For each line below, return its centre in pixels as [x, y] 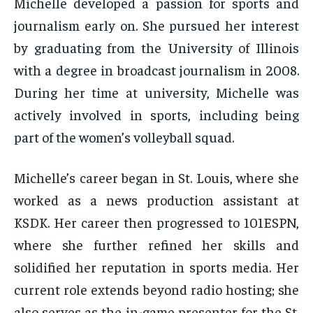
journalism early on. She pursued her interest [156, 25]
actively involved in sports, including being [156, 115]
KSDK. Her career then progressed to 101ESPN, [156, 222]
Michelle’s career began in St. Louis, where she [156, 177]
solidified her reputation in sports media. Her [156, 267]
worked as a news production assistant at [156, 200]
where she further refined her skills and [156, 245]
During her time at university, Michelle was [156, 92]
